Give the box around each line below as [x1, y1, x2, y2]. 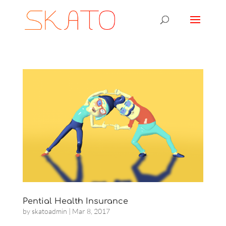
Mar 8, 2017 [72, 207, 110, 215]
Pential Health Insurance [22, 197, 128, 206]
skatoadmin [31, 207, 67, 215]
